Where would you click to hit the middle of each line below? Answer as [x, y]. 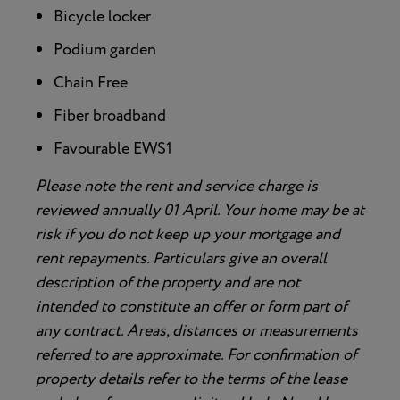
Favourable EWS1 [113, 149]
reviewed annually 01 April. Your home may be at [200, 210]
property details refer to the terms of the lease [192, 379]
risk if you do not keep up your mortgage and [188, 234]
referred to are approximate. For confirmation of [196, 355]
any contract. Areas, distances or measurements [197, 331]
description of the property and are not [168, 283]
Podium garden [105, 50]
